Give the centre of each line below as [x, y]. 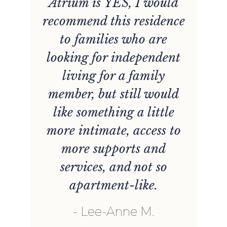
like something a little [113, 112]
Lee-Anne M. [118, 211]
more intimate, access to [113, 130]
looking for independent [114, 57]
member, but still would [114, 94]
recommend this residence [113, 21]
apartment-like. [114, 185]
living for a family [114, 75]
